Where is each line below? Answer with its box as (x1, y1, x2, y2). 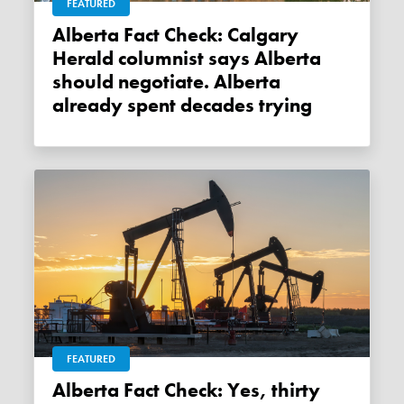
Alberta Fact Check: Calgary (52, 23, 67, 49)
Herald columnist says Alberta (52, 46, 322, 72)
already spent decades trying (52, 93, 313, 119)
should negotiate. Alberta (52, 69, 281, 96)
